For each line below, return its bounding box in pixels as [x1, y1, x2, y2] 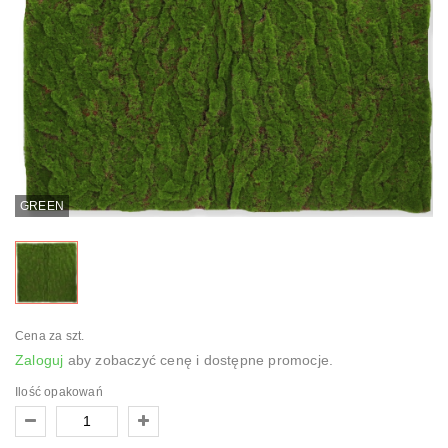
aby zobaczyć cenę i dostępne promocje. [63, 351, 334, 368]
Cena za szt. [15, 328, 85, 343]
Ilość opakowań [15, 384, 103, 399]
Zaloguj [15, 351, 64, 368]
